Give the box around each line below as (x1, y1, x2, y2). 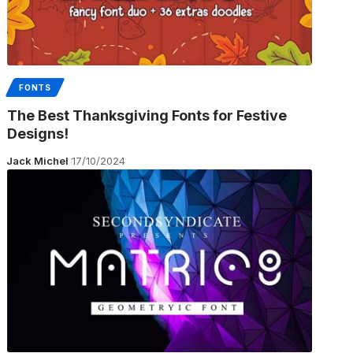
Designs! (7, 124, 69, 142)
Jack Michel (6, 154, 69, 167)
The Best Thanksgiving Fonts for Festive (7, 106, 288, 124)
